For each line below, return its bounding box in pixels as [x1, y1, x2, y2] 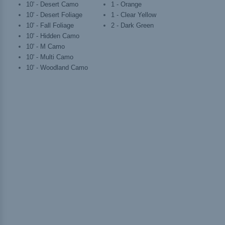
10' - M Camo [26, 43, 65, 51]
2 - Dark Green [111, 22, 154, 30]
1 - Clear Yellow [111, 11, 156, 19]
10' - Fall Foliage [26, 22, 74, 30]
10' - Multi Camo [26, 53, 73, 61]
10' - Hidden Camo [26, 32, 79, 40]
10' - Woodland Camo [26, 64, 88, 72]
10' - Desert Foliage [26, 11, 82, 19]
